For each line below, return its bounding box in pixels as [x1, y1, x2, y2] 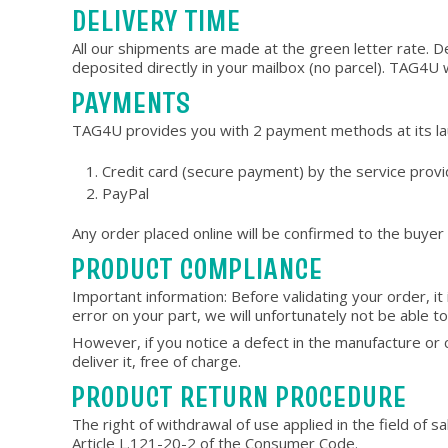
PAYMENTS [72, 82, 191, 123]
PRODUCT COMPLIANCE [72, 248, 323, 289]
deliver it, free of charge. [72, 351, 241, 371]
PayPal [102, 183, 149, 203]
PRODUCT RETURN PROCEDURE [72, 376, 407, 417]
